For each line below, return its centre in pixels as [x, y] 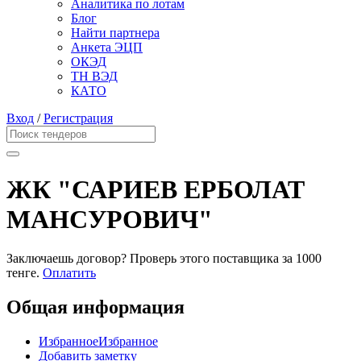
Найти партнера [115, 33]
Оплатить [69, 273]
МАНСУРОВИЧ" [110, 219]
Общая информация [95, 307]
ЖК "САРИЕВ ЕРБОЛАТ [156, 189]
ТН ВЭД [94, 77]
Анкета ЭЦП [107, 48]
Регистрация [78, 118]
